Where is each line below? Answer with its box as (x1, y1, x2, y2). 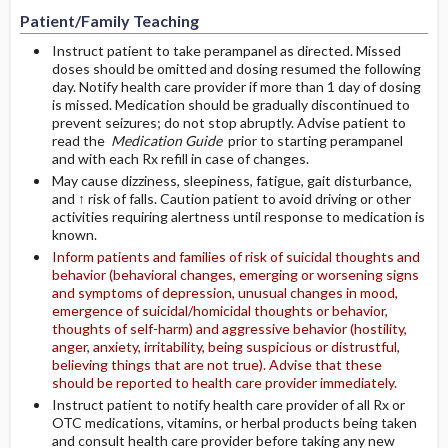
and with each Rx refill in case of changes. (51, 150, 309, 167)
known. (51, 226, 97, 243)
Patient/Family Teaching (19, 11, 199, 30)
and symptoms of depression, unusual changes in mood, (51, 284, 398, 301)
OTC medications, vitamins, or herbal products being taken (51, 414, 417, 431)
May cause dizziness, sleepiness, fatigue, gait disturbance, (51, 172, 412, 189)
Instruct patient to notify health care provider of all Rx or (51, 396, 405, 413)
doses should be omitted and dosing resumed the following (51, 60, 421, 77)
